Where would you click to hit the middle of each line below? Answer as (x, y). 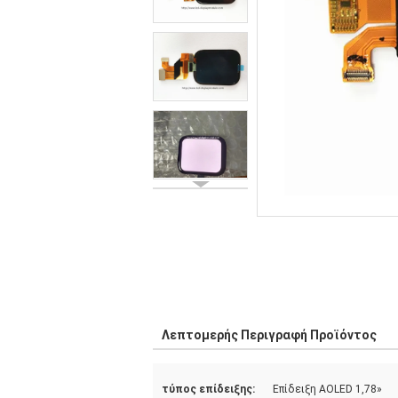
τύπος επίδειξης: (208, 389)
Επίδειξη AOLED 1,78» (327, 389)
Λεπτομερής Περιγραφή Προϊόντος (269, 335)
